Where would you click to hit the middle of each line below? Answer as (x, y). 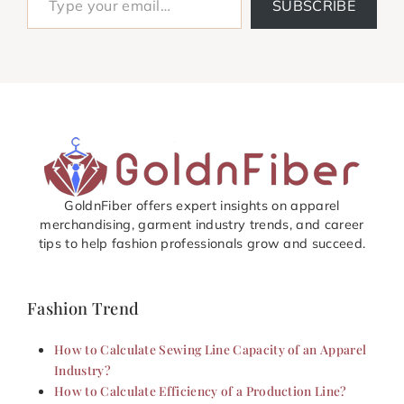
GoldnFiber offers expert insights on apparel (202, 205)
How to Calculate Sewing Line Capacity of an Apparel (211, 349)
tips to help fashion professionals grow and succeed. (202, 243)
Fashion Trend (83, 308)
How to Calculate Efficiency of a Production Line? (201, 390)
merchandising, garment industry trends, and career (202, 224)
